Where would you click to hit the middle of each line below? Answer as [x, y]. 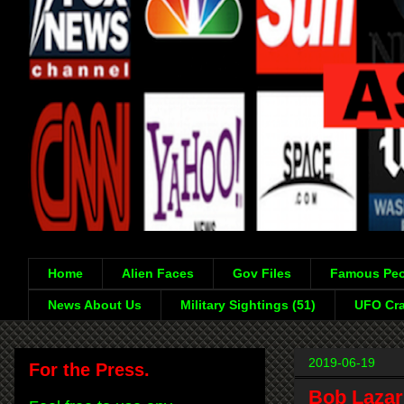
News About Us [95, 305]
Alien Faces [158, 274]
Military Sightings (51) [248, 305]
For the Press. [89, 369]
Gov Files [262, 274]
